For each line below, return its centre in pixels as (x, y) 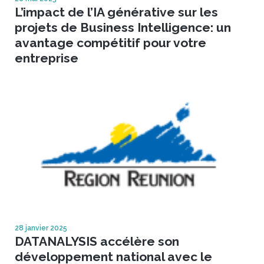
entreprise (47, 58)
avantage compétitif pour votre (110, 42)
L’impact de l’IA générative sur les (116, 12)
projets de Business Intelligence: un (123, 27)
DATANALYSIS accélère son (97, 241)
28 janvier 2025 (41, 228)
